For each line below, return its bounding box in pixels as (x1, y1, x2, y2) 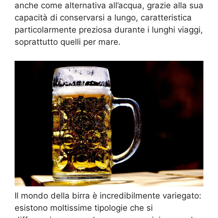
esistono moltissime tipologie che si (15, 202, 153, 213)
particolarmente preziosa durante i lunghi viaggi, (15, 25, 203, 35)
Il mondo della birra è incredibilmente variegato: (15, 190, 201, 200)
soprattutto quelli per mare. (15, 37, 121, 47)
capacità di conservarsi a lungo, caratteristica (15, 13, 192, 23)
